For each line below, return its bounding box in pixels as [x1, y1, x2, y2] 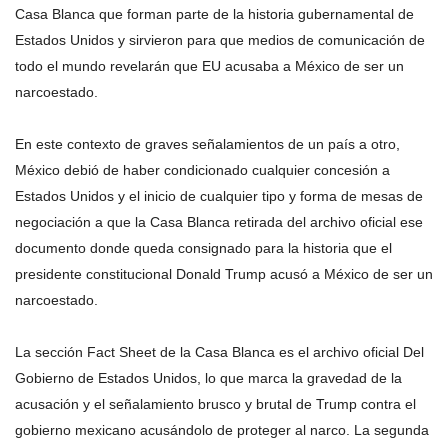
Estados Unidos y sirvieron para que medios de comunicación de [15, 31, 425, 48]
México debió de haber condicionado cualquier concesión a [15, 161, 390, 178]
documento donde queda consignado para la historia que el [15, 239, 392, 256]
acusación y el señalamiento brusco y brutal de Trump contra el [15, 395, 416, 412]
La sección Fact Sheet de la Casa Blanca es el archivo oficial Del [15, 343, 424, 360]
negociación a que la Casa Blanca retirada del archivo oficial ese [15, 213, 423, 230]
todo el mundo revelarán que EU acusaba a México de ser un [15, 57, 404, 74]
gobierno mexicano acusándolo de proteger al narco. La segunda [15, 421, 429, 438]
